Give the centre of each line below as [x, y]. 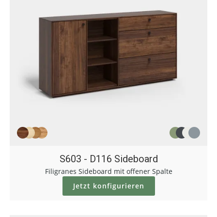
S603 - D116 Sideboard [108, 159]
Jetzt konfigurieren [108, 186]
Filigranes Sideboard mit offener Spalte [108, 171]
